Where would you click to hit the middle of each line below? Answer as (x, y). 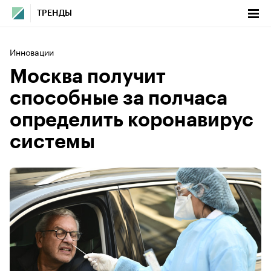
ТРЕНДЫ (54, 13)
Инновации (32, 51)
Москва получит (88, 77)
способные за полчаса (119, 99)
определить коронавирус (132, 120)
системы (52, 142)
